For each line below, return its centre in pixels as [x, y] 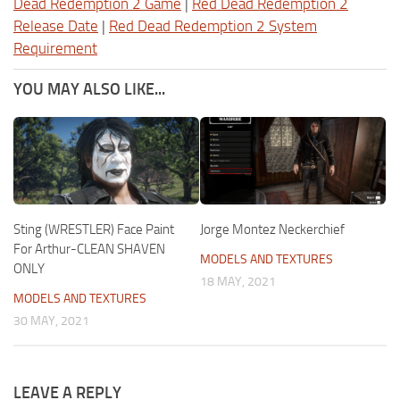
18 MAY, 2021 [238, 281]
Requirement [55, 48]
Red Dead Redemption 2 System [213, 25]
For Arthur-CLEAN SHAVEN [89, 249]
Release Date [56, 25]
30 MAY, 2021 [51, 321]
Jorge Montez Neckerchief [272, 229]
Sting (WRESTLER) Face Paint [94, 229]
